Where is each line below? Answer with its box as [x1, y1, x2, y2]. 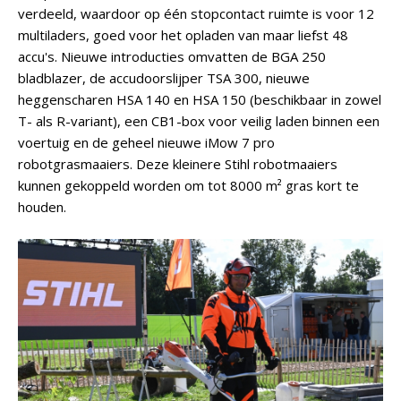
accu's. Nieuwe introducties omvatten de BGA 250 [18, 47, 326, 65]
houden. [18, 198, 66, 216]
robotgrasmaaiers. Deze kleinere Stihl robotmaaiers [18, 155, 337, 173]
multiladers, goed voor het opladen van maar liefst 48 [18, 26, 348, 44]
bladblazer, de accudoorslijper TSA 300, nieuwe [18, 69, 310, 87]
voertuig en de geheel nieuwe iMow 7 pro [18, 133, 275, 151]
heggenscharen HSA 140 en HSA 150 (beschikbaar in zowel [18, 90, 381, 108]
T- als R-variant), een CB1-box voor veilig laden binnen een [18, 112, 380, 130]
